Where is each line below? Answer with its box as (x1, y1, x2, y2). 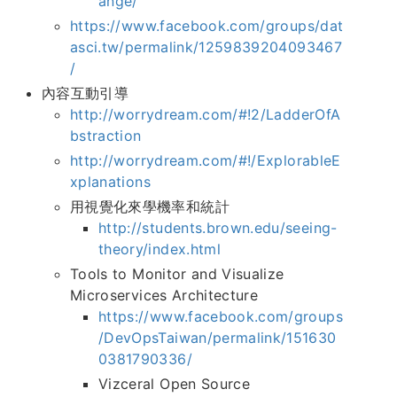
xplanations (70, 173, 151, 191)
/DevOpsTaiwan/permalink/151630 (98, 329, 337, 347)
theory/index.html (98, 240, 221, 259)
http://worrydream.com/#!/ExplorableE (70, 152, 341, 170)
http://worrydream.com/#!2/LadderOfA (70, 105, 341, 124)
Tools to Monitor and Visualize (70, 265, 284, 284)
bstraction (70, 127, 142, 145)
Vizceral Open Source (98, 375, 251, 393)
